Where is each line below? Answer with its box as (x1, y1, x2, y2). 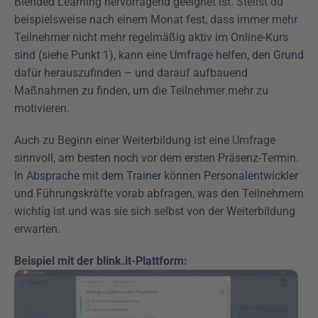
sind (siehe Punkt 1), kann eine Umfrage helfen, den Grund (14, 48, 304, 62)
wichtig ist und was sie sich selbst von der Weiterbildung (14, 204, 295, 218)
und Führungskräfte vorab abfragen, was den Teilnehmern (14, 186, 304, 200)
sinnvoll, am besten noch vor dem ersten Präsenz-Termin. (14, 150, 299, 165)
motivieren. (14, 101, 70, 115)
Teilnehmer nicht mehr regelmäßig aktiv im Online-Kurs (14, 30, 288, 44)
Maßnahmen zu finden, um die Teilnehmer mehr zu (14, 83, 268, 97)
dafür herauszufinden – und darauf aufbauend (14, 65, 248, 79)
